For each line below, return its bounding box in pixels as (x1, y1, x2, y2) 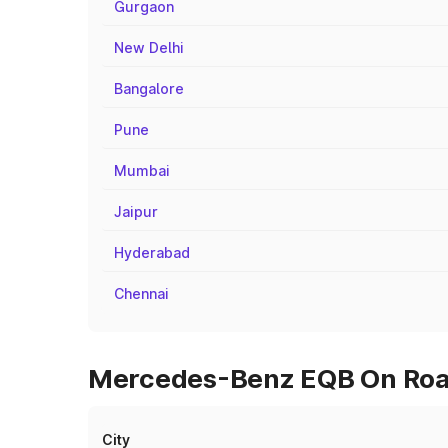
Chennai (114, 285, 169, 302)
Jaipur (114, 203, 158, 220)
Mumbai (114, 162, 170, 179)
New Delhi (114, 39, 184, 56)
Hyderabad (114, 244, 190, 261)
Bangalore (114, 80, 184, 97)
